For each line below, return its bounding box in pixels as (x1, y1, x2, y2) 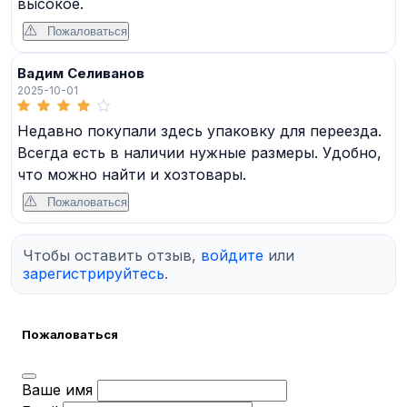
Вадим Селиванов (17, 64, 144, 82)
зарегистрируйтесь (23, 263, 164, 283)
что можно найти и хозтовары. (17, 164, 246, 184)
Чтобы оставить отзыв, (23, 245, 201, 264)
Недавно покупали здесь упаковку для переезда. (17, 121, 382, 140)
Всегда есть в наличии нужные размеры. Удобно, (17, 143, 382, 162)
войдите (201, 245, 263, 264)
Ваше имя (22, 381, 93, 400)
